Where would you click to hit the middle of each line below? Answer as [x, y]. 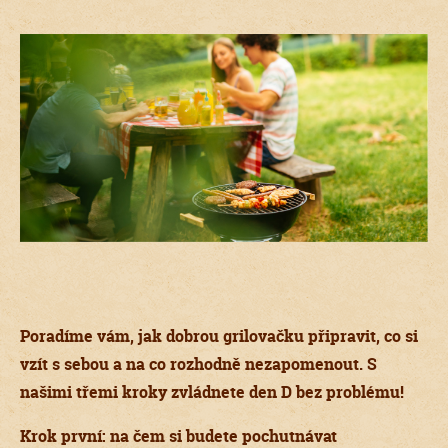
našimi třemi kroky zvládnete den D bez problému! [212, 392]
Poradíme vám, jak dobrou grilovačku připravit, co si [219, 336]
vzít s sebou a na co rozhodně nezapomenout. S [198, 364]
